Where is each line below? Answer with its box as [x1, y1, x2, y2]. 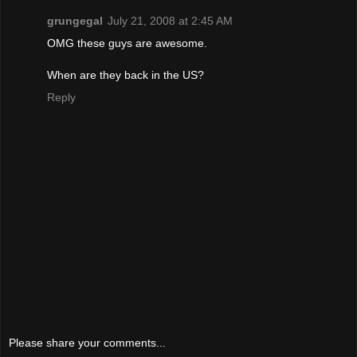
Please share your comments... [9, 335, 166, 349]
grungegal [47, 14, 103, 27]
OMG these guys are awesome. [47, 36, 207, 49]
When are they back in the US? [47, 68, 204, 81]
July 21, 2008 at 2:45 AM [108, 14, 233, 27]
